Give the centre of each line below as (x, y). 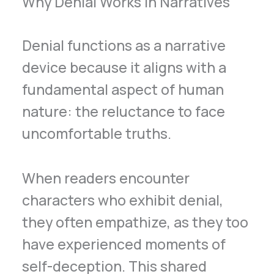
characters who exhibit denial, (123, 200)
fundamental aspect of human (123, 89)
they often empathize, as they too (135, 222)
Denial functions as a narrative (124, 45)
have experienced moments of (124, 244)
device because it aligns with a (124, 67)
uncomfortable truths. (97, 133)
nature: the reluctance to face (124, 111)
